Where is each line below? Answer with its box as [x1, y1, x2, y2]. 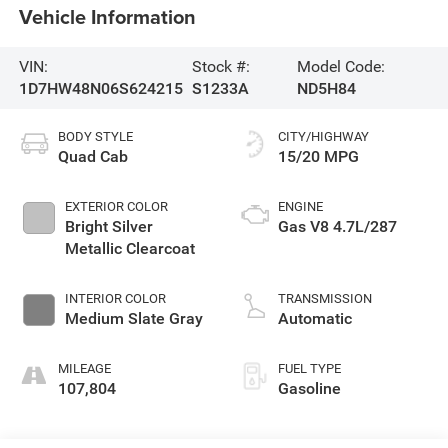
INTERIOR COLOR [64, 290, 166, 306]
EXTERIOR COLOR [64, 198, 168, 214]
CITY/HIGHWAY [278, 128, 369, 144]
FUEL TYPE [278, 360, 341, 376]
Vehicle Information [18, 2, 196, 32]
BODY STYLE [57, 128, 133, 144]
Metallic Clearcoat [64, 238, 195, 258]
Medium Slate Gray [64, 308, 203, 328]
